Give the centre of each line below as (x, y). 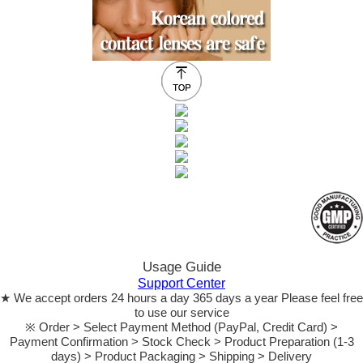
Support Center (181, 283)
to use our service (181, 312)
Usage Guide (181, 267)
